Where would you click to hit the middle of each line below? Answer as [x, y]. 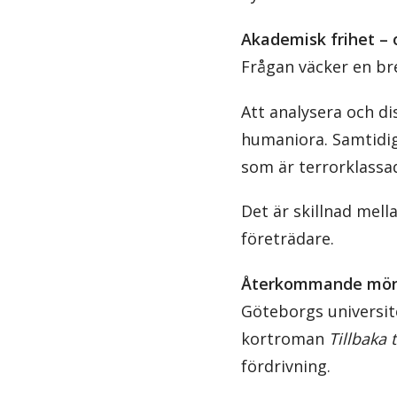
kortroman [285, 339]
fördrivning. [286, 366]
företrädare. [288, 239]
